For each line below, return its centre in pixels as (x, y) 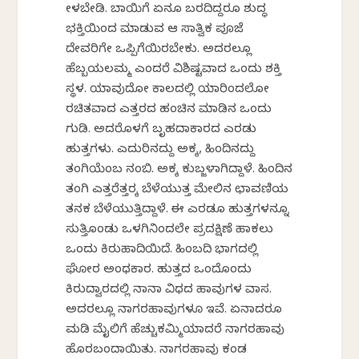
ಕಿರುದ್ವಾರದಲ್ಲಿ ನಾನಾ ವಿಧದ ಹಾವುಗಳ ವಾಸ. (169, 291)
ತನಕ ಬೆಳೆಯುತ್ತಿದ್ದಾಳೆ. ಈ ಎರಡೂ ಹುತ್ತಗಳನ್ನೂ (178, 211)
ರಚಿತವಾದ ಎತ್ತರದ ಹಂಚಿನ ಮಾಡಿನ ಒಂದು (169, 111)
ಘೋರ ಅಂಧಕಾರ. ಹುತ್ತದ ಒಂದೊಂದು (159, 271)
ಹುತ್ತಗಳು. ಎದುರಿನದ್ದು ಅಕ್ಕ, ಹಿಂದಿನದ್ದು (161, 151)
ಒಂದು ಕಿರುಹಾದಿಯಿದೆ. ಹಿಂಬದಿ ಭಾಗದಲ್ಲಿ (162, 251)
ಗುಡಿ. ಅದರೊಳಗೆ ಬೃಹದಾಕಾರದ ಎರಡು (161, 131)
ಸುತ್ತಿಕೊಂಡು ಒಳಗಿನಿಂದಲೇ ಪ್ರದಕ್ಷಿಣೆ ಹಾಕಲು (170, 231)
